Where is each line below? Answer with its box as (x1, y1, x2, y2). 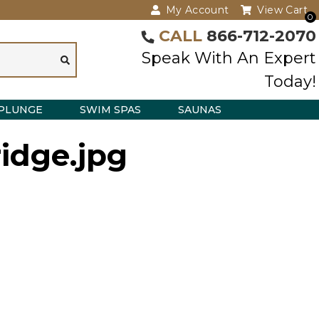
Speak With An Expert (142, 48, 316, 68)
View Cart (257, 4, 308, 16)
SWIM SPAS (80, 103, 141, 116)
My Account (165, 4, 229, 16)
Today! (264, 71, 316, 91)
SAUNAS (178, 103, 221, 116)
